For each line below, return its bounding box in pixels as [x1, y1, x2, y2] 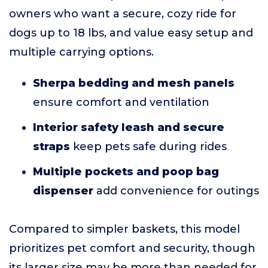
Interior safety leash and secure [33, 121, 224, 134]
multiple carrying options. [9, 45, 154, 59]
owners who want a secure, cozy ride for [9, 7, 236, 20]
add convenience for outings [93, 184, 259, 197]
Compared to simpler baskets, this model [9, 223, 240, 236]
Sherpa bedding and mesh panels [33, 77, 234, 90]
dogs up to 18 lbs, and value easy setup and [9, 26, 253, 39]
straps [33, 140, 70, 153]
